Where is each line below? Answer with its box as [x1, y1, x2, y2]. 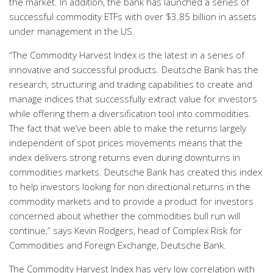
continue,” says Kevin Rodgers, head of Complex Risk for [9, 224, 242, 236]
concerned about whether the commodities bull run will [9, 210, 240, 222]
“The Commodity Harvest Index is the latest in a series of [9, 49, 244, 61]
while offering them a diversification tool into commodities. [9, 107, 251, 119]
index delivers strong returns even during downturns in [9, 151, 240, 163]
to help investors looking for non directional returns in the [9, 180, 250, 193]
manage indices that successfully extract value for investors [9, 93, 257, 105]
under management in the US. [9, 25, 135, 37]
